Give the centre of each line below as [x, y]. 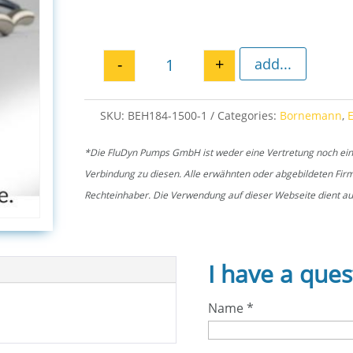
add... [273, 63]
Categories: [249, 116]
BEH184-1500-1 [168, 116]
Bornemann [311, 116]
